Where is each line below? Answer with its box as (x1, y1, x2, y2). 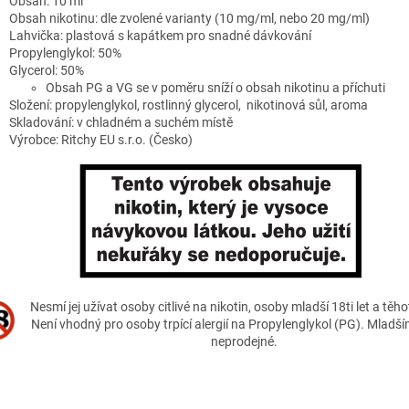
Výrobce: (9, 132, 61, 148)
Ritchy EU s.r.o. (61, 132, 146, 148)
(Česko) (146, 132, 193, 148)
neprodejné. (210, 334, 278, 350)
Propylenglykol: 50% (9, 46, 121, 61)
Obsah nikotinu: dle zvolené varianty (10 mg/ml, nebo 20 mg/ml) (9, 11, 370, 26)
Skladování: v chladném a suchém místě (9, 115, 233, 131)
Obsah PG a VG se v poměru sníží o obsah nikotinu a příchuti (46, 80, 385, 96)
